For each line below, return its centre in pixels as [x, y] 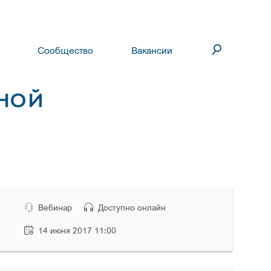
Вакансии [152, 50]
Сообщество [65, 50]
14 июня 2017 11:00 [77, 230]
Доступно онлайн [132, 207]
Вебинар [55, 207]
